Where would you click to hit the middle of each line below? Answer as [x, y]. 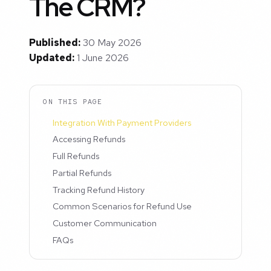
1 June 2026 [103, 58]
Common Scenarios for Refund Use [122, 206]
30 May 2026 [112, 43]
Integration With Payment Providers [122, 122]
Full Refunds [76, 156]
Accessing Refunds [89, 139]
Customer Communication [105, 223]
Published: [55, 43]
